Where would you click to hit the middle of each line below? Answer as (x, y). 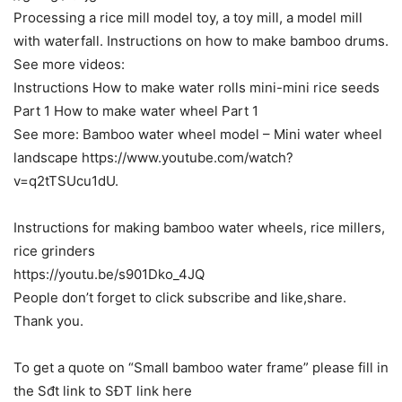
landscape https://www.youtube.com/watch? (153, 158)
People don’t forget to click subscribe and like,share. (180, 298)
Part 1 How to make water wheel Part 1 (136, 111)
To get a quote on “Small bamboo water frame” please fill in (201, 368)
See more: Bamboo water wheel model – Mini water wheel (200, 135)
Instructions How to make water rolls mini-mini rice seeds (197, 88)
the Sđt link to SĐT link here (103, 391)
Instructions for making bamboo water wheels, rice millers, (199, 228)
